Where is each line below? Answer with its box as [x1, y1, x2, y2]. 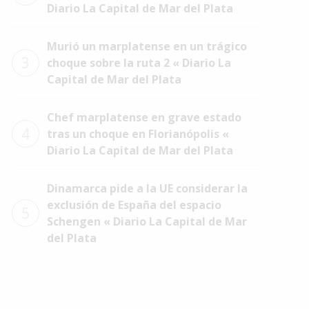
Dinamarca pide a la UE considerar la [46, 181, 248, 196]
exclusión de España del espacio [46, 197, 221, 212]
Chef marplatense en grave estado [46, 110, 241, 125]
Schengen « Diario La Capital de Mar [46, 214, 247, 229]
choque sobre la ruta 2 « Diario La [46, 55, 231, 70]
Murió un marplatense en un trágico [46, 39, 247, 54]
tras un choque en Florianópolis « [46, 126, 229, 141]
